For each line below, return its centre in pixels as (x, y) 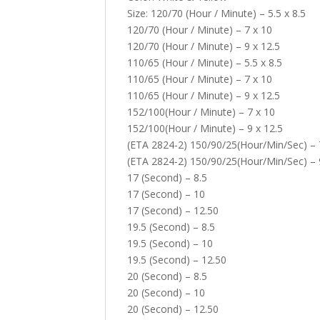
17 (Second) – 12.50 (173, 211)
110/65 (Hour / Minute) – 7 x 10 (200, 79)
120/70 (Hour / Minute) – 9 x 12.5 (204, 46)
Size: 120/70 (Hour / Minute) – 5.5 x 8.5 (216, 14)
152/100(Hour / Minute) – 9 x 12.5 (205, 129)
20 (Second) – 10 (166, 293)
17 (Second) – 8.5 (167, 178)
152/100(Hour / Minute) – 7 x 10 (201, 112)
